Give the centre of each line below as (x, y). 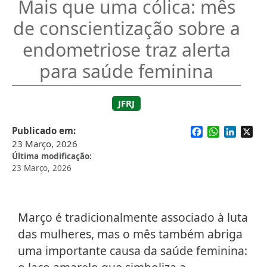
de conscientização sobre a (126, 29)
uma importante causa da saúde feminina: (133, 251)
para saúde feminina (126, 72)
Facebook (224, 131)
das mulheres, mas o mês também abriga (130, 234)
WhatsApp (243, 131)
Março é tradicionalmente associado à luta (133, 218)
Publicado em (43, 131)
